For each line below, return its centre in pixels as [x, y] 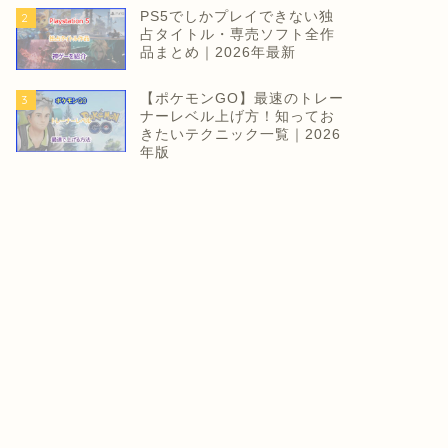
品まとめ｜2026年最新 [217, 52]
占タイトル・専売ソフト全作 [237, 34]
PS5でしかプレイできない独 [236, 16]
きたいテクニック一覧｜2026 [240, 134]
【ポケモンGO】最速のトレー [241, 98]
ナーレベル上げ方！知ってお [237, 116]
